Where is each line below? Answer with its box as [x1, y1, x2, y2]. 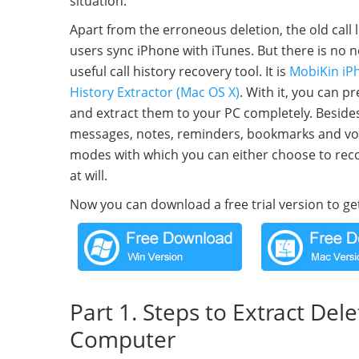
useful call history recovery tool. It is [70, 63, 289, 80]
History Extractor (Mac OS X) [70, 83, 240, 101]
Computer [70, 324, 175, 354]
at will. [70, 167, 107, 184]
